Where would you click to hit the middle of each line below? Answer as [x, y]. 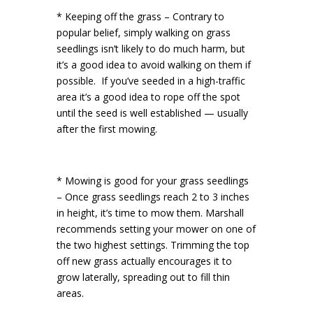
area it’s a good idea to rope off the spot [148, 97]
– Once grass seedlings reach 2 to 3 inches [153, 197]
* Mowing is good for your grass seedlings [152, 181]
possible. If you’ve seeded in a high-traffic [151, 81]
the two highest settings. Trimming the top [153, 245]
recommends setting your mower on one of [156, 229]
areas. [70, 293]
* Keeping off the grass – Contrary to [140, 16]
